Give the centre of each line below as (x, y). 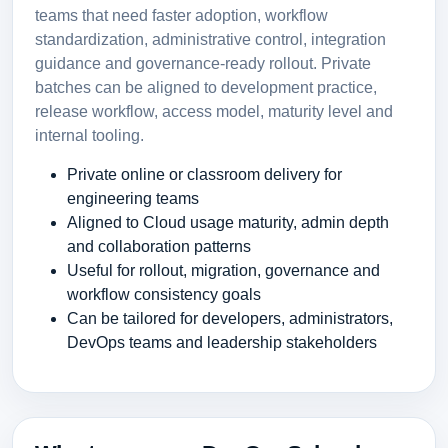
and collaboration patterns (158, 246)
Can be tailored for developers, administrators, (229, 318)
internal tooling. (89, 134)
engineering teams (132, 198)
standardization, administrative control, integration (210, 38)
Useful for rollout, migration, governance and (223, 270)
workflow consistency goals (163, 294)
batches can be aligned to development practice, (205, 86)
